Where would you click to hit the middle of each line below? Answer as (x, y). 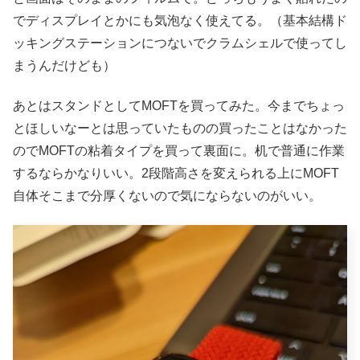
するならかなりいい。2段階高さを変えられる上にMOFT (176, 174)
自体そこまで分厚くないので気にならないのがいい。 (167, 196)
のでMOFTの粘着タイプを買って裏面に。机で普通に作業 (179, 151)
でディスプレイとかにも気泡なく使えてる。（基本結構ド (180, 20)
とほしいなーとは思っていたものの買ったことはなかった (180, 129)
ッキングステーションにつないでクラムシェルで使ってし (180, 43)
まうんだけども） (64, 65)
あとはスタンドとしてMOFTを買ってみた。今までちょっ (179, 106)
